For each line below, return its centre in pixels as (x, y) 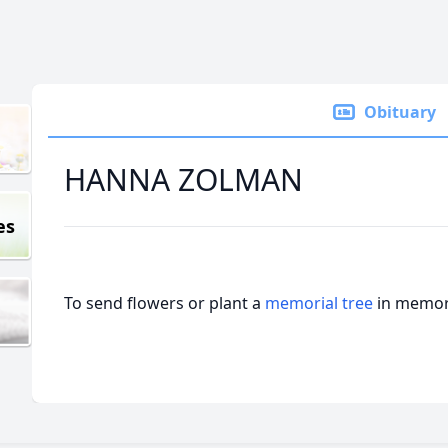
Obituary (400, 112)
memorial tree (319, 303)
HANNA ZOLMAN (183, 179)
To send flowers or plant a (164, 303)
